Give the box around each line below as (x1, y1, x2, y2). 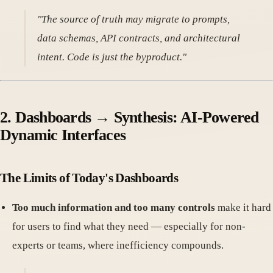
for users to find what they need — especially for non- (12, 221, 246, 233)
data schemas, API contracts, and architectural (37, 32, 241, 44)
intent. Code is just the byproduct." (37, 51, 187, 63)
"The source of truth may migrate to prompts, (37, 13, 230, 26)
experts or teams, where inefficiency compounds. (12, 239, 224, 252)
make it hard (215, 202, 271, 214)
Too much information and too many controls (12, 202, 215, 214)
